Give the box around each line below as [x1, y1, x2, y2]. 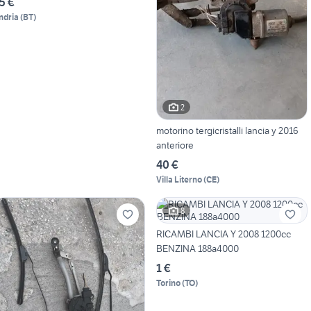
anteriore [155, 139, 194, 152]
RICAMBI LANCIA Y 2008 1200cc [155, 228, 291, 241]
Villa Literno [155, 174, 202, 185]
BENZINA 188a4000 [155, 242, 239, 255]
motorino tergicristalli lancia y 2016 [155, 124, 299, 137]
